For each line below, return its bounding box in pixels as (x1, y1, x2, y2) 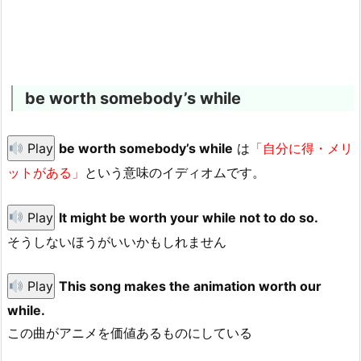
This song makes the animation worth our (59, 278, 322, 295)
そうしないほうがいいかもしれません (7, 233, 226, 250)
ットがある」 (7, 164, 85, 181)
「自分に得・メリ (250, 140, 354, 157)
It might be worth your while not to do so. (59, 209, 319, 226)
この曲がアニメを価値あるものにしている (7, 325, 252, 342)
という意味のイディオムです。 (85, 164, 265, 181)
